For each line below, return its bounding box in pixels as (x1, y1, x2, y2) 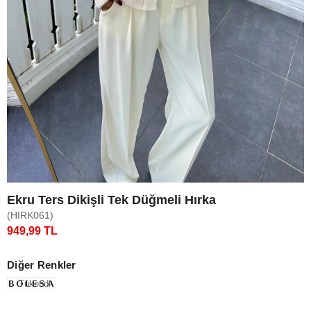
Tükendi (19, 278, 51, 289)
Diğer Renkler (7, 258, 76, 271)
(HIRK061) (7, 209, 53, 221)
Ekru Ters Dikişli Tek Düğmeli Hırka (7, 192, 216, 207)
